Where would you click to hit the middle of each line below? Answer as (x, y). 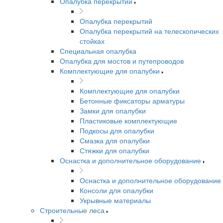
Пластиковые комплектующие (128, 120)
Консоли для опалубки (116, 190)
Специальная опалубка (98, 51)
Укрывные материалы (115, 200)
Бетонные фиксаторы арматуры (132, 101)
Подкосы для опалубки (117, 130)
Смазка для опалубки (115, 140)
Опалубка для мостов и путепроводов (122, 61)
